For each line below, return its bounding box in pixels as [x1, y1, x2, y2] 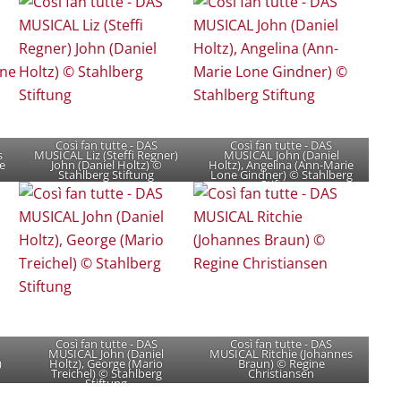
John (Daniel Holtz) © [50, 156, 162, 173]
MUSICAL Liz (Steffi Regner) [34, 146, 179, 163]
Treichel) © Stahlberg [50, 365, 162, 382]
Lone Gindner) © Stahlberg [209, 166, 353, 183]
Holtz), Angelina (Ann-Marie [209, 156, 354, 173]
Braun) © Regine [237, 355, 325, 372]
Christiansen [248, 365, 315, 382]
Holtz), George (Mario [49, 355, 164, 372]
